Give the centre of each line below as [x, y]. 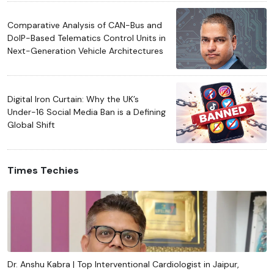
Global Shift [31, 125]
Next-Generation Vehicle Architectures [85, 51]
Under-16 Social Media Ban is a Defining [87, 112]
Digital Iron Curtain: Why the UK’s [73, 99]
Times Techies [43, 170]
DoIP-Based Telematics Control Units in [87, 38]
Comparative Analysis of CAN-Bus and [85, 25]
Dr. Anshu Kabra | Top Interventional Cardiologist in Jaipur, [123, 264]
